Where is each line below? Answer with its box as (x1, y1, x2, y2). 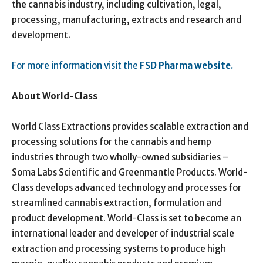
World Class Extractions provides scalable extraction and (12, 120, 248, 132)
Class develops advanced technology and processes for (12, 181, 241, 193)
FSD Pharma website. (140, 59, 233, 71)
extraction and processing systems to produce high (12, 242, 226, 254)
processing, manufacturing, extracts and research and (12, 14, 241, 25)
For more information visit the (12, 59, 140, 71)
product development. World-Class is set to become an (12, 212, 241, 224)
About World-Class (12, 90, 97, 102)
